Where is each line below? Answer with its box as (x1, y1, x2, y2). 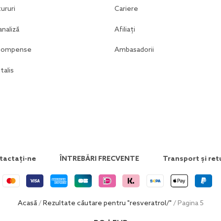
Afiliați (114, 25, 135, 34)
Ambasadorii (114, 46, 154, 55)
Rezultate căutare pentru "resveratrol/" (42, 199, 172, 208)
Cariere (114, 4, 138, 13)
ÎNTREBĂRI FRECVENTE (60, 155, 139, 164)
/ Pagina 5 (171, 199, 204, 208)
